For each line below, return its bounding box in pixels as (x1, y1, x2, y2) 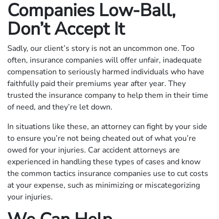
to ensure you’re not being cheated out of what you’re (7, 132, 196, 144)
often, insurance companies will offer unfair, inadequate (7, 54, 202, 66)
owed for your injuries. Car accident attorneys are (7, 144, 180, 155)
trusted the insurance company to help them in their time (7, 89, 208, 101)
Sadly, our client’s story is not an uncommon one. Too (7, 43, 195, 54)
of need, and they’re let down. (7, 101, 112, 112)
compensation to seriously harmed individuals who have (7, 66, 204, 77)
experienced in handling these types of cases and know (7, 156, 200, 167)
